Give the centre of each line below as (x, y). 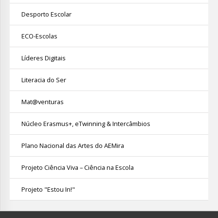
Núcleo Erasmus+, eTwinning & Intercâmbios (86, 124)
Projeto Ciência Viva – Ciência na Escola (78, 168)
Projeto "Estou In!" (48, 190)
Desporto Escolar (46, 14)
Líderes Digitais (44, 58)
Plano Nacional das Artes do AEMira (73, 146)
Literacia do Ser (44, 80)
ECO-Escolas (39, 36)
